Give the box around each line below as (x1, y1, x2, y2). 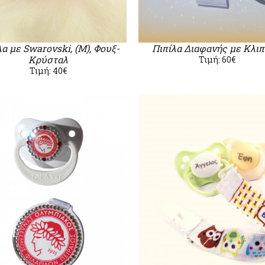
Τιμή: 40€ (30, 65, 67, 76)
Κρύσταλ (28, 53, 68, 66)
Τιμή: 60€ (198, 54, 235, 65)
